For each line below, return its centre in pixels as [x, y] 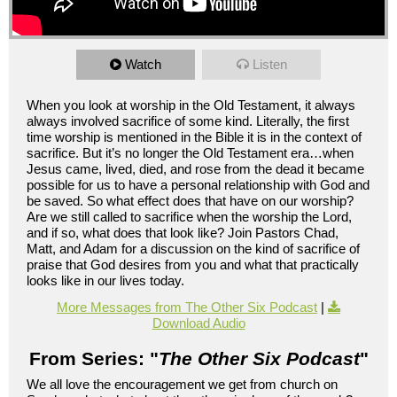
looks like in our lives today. [107, 280]
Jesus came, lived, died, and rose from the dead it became [195, 168]
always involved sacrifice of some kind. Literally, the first [188, 121]
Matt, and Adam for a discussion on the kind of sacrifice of [193, 248]
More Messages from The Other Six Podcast [187, 307]
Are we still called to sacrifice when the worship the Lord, [189, 216]
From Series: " [93, 358]
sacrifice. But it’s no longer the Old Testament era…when [190, 152]
